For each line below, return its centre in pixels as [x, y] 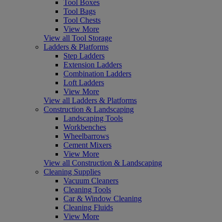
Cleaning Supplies [72, 172]
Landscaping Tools [93, 118]
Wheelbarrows [86, 136]
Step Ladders [84, 56]
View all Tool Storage [78, 38]
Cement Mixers [87, 145]
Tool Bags [80, 11]
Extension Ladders [93, 65]
